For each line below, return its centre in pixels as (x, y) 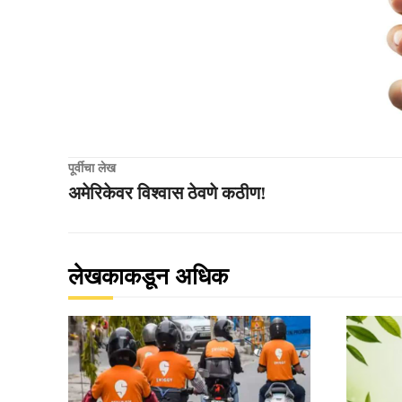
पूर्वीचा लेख (92, 168)
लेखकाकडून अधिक (148, 276)
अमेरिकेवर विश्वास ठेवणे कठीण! (167, 192)
